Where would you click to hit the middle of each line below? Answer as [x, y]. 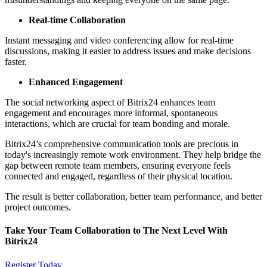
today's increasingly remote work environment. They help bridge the [133, 155]
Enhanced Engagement [76, 82]
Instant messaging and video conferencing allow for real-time [119, 41]
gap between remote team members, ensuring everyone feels [118, 166]
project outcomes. [39, 207]
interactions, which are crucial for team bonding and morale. [117, 124]
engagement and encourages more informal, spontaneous [111, 113]
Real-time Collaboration [77, 20]
